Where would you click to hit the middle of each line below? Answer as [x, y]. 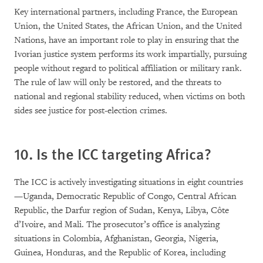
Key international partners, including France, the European [126, 12]
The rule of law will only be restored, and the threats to [118, 82]
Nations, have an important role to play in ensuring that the [127, 40]
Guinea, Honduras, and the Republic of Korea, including [120, 253]
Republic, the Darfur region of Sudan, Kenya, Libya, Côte [122, 210]
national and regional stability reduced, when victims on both [129, 97]
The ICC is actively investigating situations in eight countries [129, 182]
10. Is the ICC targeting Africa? [113, 154]
